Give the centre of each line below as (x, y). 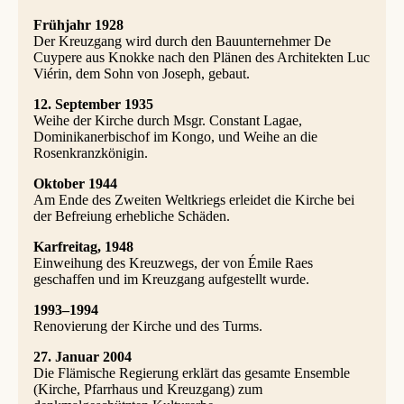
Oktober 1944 (75, 183)
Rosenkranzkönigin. (90, 152)
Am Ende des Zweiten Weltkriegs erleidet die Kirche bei (193, 199)
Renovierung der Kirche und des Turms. (147, 326)
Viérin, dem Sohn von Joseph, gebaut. (141, 73)
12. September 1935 (93, 104)
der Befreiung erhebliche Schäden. (131, 216)
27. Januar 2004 (82, 356)
